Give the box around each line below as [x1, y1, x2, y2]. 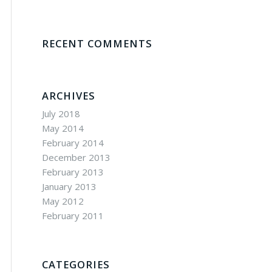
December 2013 [42, 151, 110, 163]
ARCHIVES [42, 89, 95, 103]
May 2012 [42, 195, 84, 207]
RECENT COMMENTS [42, 36, 152, 50]
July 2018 [42, 107, 80, 120]
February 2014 [42, 137, 104, 149]
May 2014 [42, 122, 84, 134]
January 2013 [42, 180, 97, 192]
